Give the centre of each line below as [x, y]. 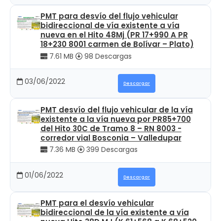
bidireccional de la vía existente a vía [114, 212]
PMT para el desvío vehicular [97, 203]
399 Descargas [111, 149]
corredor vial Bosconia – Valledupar [111, 138]
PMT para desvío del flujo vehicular [109, 16]
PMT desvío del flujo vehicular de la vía [116, 110]
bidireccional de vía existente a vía [110, 25]
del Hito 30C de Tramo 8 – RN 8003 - [111, 128]
